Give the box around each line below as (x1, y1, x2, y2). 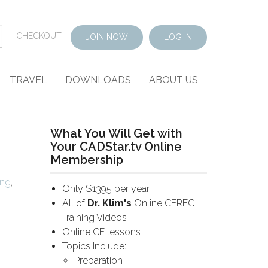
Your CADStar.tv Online (50, 139, 182, 154)
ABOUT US (149, 74, 198, 86)
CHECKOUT (16, 31, 62, 41)
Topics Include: (62, 240, 126, 252)
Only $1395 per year (62, 182, 150, 194)
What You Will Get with (50, 126, 182, 141)
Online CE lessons (62, 226, 141, 237)
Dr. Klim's (87, 197, 132, 209)
